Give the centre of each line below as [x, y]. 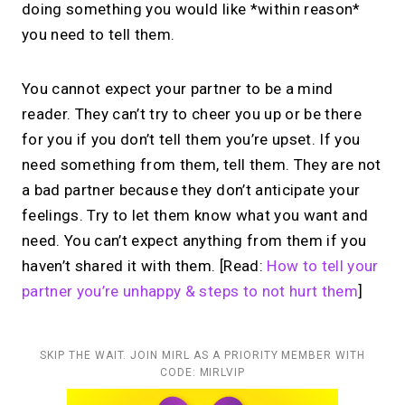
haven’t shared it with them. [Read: [145, 266]
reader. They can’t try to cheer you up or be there [192, 114]
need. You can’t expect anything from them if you [194, 241]
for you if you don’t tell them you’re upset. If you [191, 140]
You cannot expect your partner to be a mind [178, 89]
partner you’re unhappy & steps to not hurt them [190, 292]
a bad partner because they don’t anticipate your [191, 190]
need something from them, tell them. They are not [202, 165]
